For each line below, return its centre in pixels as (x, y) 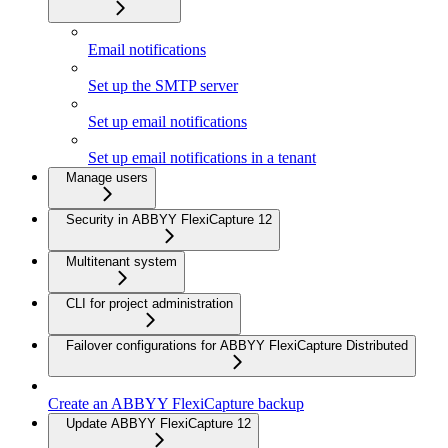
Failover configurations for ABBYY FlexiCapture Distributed (237, 345)
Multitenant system (121, 261)
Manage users (107, 177)
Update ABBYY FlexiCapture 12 (158, 423)
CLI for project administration (149, 303)
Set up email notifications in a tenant (202, 157)
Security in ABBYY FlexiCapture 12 (169, 219)
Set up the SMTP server (163, 85)
